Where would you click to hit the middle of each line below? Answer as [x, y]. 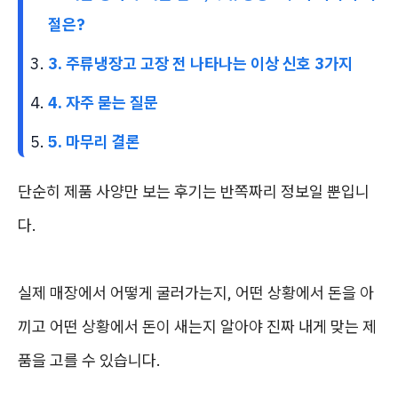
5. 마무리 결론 [94, 142]
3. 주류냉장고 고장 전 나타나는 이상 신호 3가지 [200, 64]
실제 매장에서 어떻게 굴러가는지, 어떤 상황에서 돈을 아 [196, 293]
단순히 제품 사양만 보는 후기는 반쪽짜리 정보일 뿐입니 [194, 191]
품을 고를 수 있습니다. [89, 360]
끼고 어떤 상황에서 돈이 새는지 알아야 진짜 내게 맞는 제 [197, 326]
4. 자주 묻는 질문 [103, 103]
